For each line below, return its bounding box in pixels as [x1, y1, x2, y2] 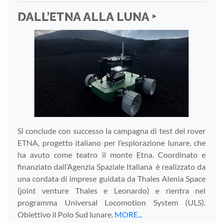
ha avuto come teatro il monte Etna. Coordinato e [17, 149, 206, 159]
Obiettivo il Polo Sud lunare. [17, 209, 114, 219]
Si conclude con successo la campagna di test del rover [17, 125, 206, 135]
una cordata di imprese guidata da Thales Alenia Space [17, 173, 206, 183]
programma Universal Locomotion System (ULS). [17, 197, 206, 207]
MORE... [114, 209, 142, 219]
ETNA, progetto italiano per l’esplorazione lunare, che [17, 137, 206, 147]
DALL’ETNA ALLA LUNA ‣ [17, 10, 156, 24]
